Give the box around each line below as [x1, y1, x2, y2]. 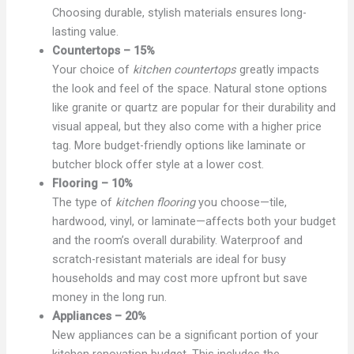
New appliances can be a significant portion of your [52, 327, 319, 342]
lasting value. [52, 24, 119, 39]
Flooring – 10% [52, 175, 134, 190]
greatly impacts [236, 62, 320, 77]
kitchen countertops [133, 62, 237, 77]
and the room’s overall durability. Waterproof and [52, 232, 303, 247]
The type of [52, 194, 116, 209]
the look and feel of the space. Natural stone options [52, 81, 328, 96]
